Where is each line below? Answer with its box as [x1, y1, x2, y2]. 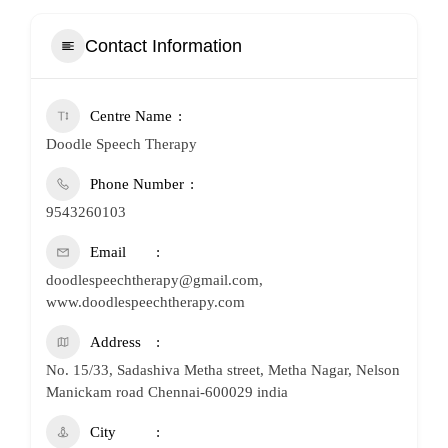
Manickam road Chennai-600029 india [46, 384, 288, 400]
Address [90, 334, 141, 350]
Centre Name [90, 108, 172, 124]
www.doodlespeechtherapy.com [46, 294, 245, 310]
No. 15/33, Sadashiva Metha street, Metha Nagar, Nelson [46, 362, 400, 378]
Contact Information [85, 35, 242, 56]
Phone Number [90, 176, 184, 192]
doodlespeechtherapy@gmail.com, [46, 272, 263, 288]
